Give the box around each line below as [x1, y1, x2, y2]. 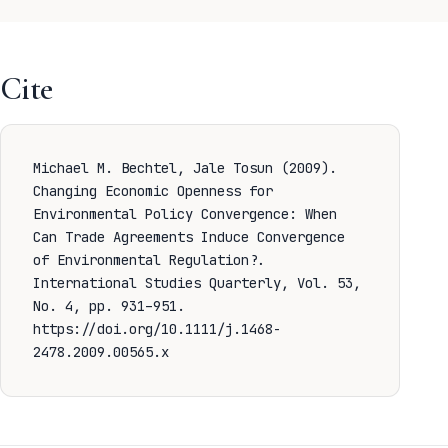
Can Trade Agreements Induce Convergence [33, 228, 345, 246]
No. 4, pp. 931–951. [33, 297, 185, 315]
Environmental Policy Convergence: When [33, 205, 337, 223]
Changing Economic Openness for [33, 182, 273, 200]
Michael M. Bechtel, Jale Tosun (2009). [33, 159, 337, 177]
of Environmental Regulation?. [33, 251, 265, 269]
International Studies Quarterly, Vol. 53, [33, 274, 361, 292]
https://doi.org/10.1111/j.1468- [33, 320, 281, 338]
